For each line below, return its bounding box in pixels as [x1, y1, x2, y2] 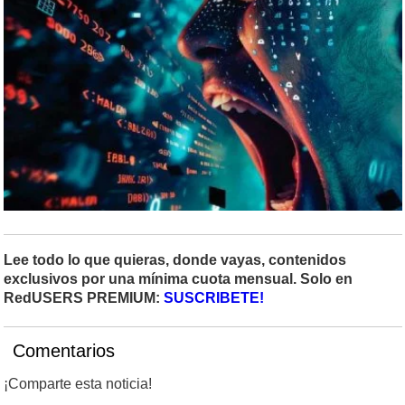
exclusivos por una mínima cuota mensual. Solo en [4, 271, 353, 287]
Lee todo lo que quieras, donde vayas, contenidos [4, 252, 346, 268]
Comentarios [13, 341, 115, 362]
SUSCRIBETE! [164, 290, 264, 306]
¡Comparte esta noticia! [4, 376, 152, 392]
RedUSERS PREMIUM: [4, 290, 164, 306]
